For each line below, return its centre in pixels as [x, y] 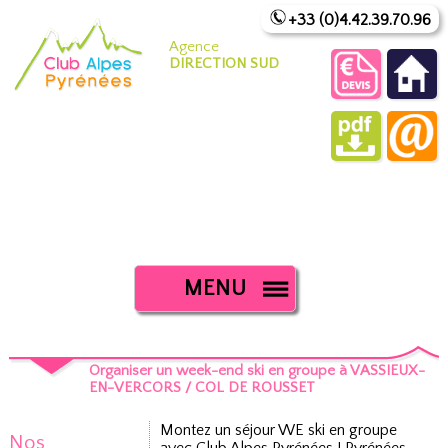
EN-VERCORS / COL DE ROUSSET [203, 387]
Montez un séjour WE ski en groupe [279, 430]
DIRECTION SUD [223, 63]
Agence [193, 46]
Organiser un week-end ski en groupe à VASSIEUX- [256, 370]
